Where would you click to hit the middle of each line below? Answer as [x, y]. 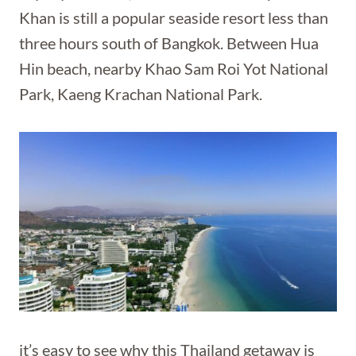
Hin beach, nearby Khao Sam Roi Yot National [174, 68]
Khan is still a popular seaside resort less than [174, 17]
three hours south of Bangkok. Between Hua [169, 43]
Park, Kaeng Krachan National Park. [141, 94]
